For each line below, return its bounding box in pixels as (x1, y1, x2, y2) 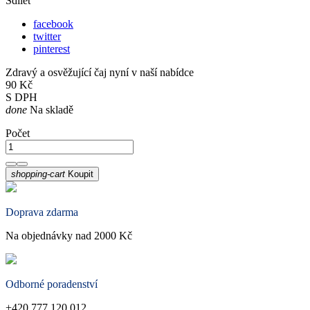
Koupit (68, 169, 93, 180)
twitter (33, 30, 61, 43)
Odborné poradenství (6, 278, 98, 291)
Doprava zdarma (6, 206, 78, 219)
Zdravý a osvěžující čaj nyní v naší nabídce (6, 66, 194, 79)
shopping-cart (11, 169, 65, 180)
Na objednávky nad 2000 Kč (6, 230, 132, 242)
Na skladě (27, 104, 73, 116)
